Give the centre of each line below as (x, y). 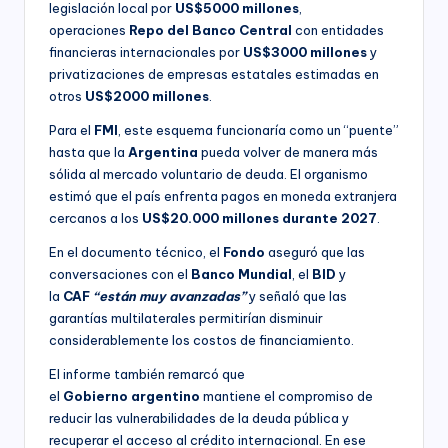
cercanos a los (95, 217)
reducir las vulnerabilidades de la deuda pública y (199, 417)
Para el (71, 129)
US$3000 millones (305, 51)
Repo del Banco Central (210, 29)
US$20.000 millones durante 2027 (259, 217)
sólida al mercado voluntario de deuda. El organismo (208, 173)
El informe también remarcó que (147, 373)
